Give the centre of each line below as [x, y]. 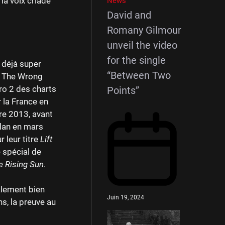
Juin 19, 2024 [126, 197]
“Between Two [139, 75]
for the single [136, 60]
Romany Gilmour [144, 30]
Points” [123, 90]
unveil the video [142, 45]
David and [129, 15]
